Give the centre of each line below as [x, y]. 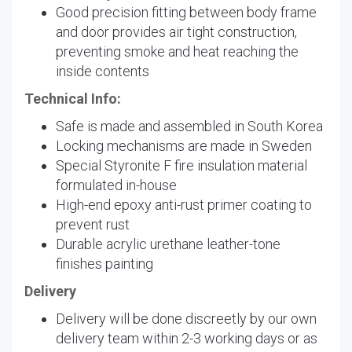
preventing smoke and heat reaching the [177, 51]
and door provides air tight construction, [176, 31]
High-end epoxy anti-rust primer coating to [184, 204]
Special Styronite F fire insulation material [181, 165]
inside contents [103, 71]
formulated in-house [116, 185]
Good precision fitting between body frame [186, 12]
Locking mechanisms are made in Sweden [184, 145]
